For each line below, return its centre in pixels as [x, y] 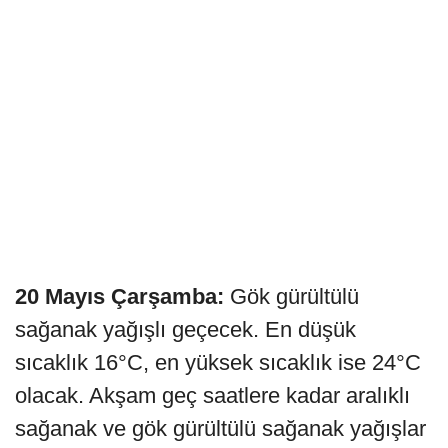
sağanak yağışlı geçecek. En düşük [185, 329]
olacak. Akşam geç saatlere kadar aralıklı [212, 395]
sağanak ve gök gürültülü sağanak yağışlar [220, 428]
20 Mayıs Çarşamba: [119, 296]
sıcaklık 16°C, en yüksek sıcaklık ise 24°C [218, 362]
